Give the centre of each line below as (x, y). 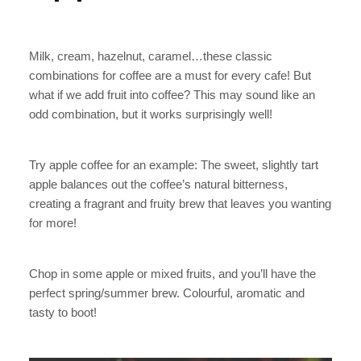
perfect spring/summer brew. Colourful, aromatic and (167, 293)
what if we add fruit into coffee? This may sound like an (172, 94)
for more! (53, 222)
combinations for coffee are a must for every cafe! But (170, 75)
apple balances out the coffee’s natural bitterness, (158, 184)
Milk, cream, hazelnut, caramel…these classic (151, 56)
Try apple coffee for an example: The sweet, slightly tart (174, 164)
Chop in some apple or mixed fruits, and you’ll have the (172, 273)
